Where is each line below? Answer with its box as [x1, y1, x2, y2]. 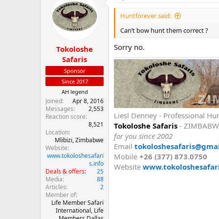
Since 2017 [61, 77, 88, 85]
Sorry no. [114, 42, 145, 52]
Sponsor [64, 66, 86, 74]
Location [45, 128, 68, 136]
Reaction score [45, 112, 86, 121]
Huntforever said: [120, 11, 171, 21]
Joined [45, 96, 62, 105]
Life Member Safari [51, 198, 104, 207]
